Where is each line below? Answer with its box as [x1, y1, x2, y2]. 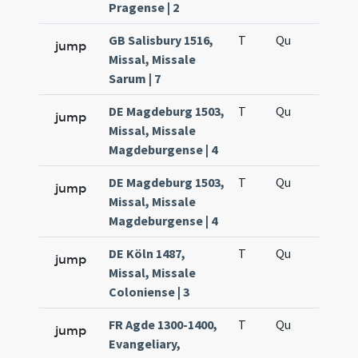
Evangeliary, [109, 336, 181, 352]
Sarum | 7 [109, 70, 161, 86]
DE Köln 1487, [109, 245, 186, 261]
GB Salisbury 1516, [109, 32, 214, 48]
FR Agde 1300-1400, [109, 316, 218, 332]
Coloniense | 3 [109, 284, 190, 300]
